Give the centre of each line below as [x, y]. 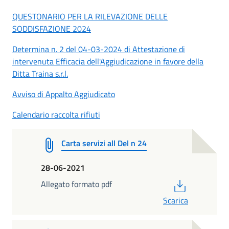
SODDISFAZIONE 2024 [52, 28]
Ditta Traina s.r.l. [40, 73]
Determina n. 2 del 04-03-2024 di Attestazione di [99, 49]
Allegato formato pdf [76, 184]
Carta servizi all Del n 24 [104, 143]
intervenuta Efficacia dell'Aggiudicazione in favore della [108, 61]
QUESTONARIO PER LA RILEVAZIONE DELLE [90, 16]
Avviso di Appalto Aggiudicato [64, 94]
